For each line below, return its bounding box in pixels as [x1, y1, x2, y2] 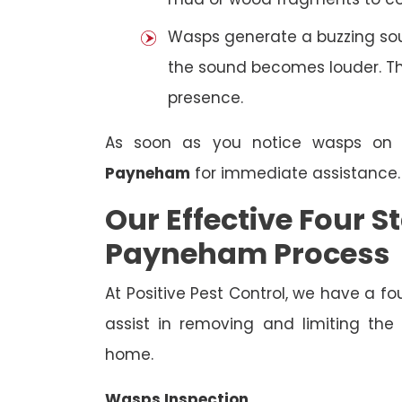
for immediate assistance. [190, 162, 400, 185]
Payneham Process [105, 233, 389, 275]
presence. [168, 87, 243, 109]
